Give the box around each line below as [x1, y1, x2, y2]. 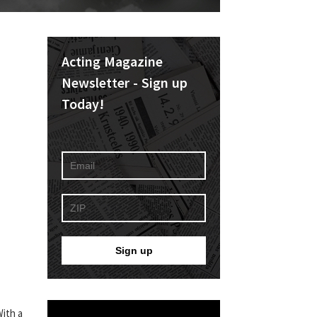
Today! [62, 95, 104, 113]
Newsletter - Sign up [62, 74, 188, 91]
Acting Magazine [62, 52, 163, 70]
